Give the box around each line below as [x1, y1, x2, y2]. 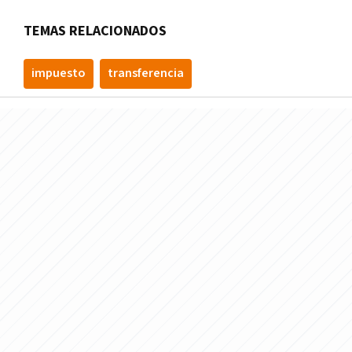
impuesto [31, 64, 86, 82]
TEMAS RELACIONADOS [24, 21, 167, 40]
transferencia [108, 64, 184, 82]
